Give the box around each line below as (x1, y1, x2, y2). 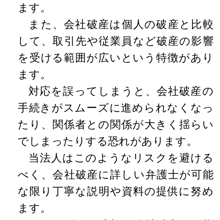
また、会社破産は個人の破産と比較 (28, 17, 214, 30)
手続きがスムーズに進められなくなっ (17, 101, 214, 114)
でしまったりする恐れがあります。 (17, 134, 197, 147)
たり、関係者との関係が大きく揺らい (17, 117, 214, 131)
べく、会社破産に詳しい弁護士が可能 (17, 167, 214, 181)
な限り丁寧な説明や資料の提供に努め (17, 184, 214, 197)
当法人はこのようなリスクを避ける (28, 151, 214, 164)
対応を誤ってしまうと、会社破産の (28, 84, 214, 97)
